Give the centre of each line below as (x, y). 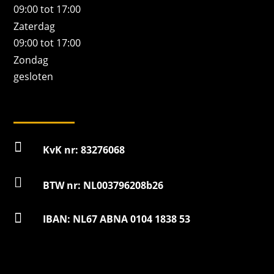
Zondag (31, 60)
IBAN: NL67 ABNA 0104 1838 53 (116, 219)
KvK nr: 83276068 (83, 150)
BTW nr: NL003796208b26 (103, 186)
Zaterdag (35, 27)
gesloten (34, 77)
